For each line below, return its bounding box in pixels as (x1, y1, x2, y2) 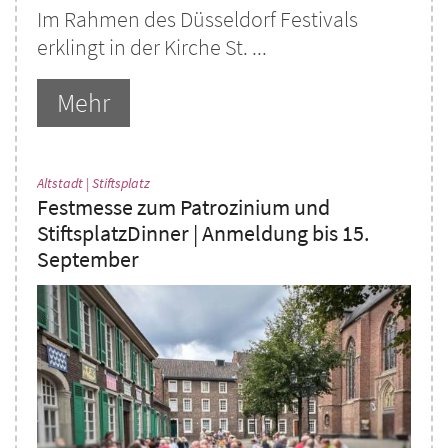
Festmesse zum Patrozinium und (37, 194, 330, 222)
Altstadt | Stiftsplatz (37, 174, 150, 193)
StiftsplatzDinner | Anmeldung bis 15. (37, 220, 369, 248)
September (37, 246, 139, 274)
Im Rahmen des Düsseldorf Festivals (37, 6, 358, 34)
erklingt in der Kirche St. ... (37, 34, 267, 62)
